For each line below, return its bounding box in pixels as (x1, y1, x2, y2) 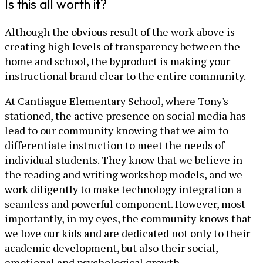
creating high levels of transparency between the (5, 39, 240, 54)
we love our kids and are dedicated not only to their (5, 226, 250, 241)
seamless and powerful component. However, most (5, 197, 245, 211)
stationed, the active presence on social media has (5, 109, 246, 123)
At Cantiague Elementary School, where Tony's (5, 94, 228, 109)
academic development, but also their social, (5, 241, 218, 255)
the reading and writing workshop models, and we (5, 167, 242, 182)
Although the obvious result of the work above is (5, 25, 235, 39)
